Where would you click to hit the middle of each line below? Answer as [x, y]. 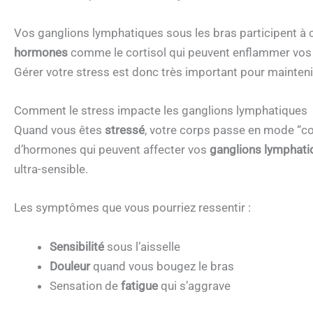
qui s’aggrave [194, 285]
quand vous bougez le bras [162, 266]
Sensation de [85, 285]
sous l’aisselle [142, 246]
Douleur [70, 266]
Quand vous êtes [59, 130]
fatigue [139, 285]
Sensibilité [77, 246]
